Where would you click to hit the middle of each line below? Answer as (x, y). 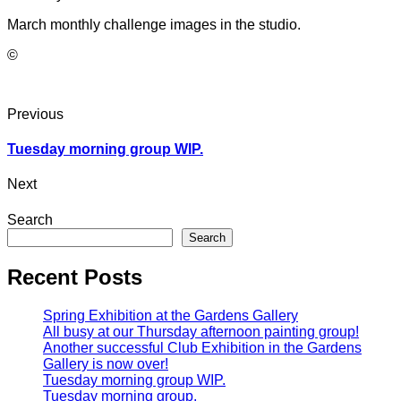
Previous (35, 114)
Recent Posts (75, 277)
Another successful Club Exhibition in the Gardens (202, 347)
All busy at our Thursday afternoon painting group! (201, 331)
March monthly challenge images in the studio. (154, 24)
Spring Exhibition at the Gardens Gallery (171, 315)
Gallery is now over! (106, 363)
